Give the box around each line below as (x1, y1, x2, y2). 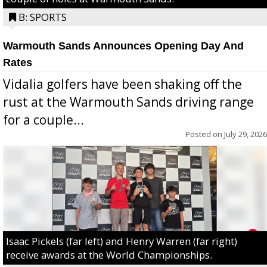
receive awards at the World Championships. (6, 247, 212, 262)
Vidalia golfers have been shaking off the (3, 75, 242, 92)
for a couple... (3, 111, 84, 128)
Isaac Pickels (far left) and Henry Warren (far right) (6, 234, 237, 248)
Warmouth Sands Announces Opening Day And (3, 39, 244, 52)
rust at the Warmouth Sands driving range (3, 93, 254, 110)
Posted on (185, 128, 224, 139)
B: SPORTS (18, 10, 67, 24)
